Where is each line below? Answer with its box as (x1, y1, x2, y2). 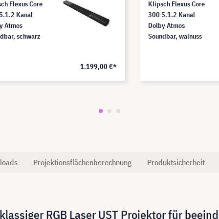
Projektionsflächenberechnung (33, 157, 131, 167)
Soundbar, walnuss (148, 31, 202, 41)
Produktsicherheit (147, 157, 205, 167)
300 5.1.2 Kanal (148, 10, 195, 19)
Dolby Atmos (148, 21, 185, 30)
